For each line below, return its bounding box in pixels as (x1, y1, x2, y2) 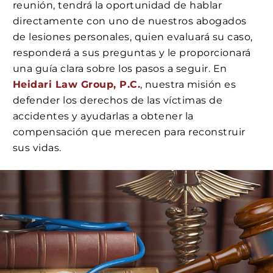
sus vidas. (13, 142, 62, 154)
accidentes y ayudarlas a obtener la (13, 110, 194, 122)
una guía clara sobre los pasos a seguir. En (13, 63, 227, 75)
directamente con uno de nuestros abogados (13, 15, 247, 27)
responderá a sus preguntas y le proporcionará (13, 47, 251, 59)
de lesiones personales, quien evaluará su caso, (13, 31, 253, 43)
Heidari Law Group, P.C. (13, 79, 141, 91)
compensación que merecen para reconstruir (13, 126, 246, 138)
